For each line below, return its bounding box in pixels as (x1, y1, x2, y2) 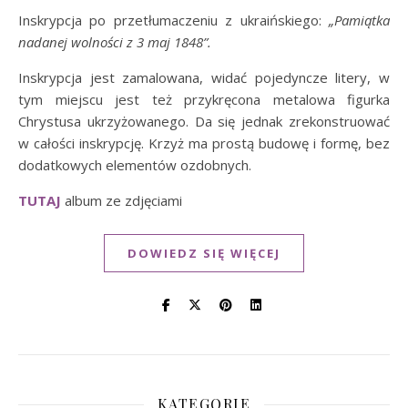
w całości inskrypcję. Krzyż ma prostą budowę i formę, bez (18, 134, 390, 152)
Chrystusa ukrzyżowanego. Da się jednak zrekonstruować (18, 112, 390, 130)
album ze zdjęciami (61, 191, 182, 209)
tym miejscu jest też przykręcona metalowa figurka (18, 90, 390, 108)
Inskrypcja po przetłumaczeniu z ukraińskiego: (18, 11, 329, 29)
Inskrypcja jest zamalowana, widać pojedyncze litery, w (18, 68, 390, 87)
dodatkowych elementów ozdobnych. (18, 156, 251, 174)
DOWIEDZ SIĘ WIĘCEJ (127, 245, 280, 261)
